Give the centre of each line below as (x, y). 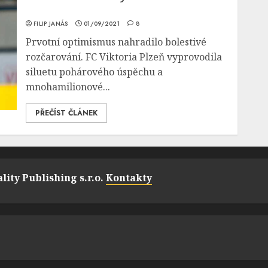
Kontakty (129, 178)
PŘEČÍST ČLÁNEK (67, 113)
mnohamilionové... (68, 87)
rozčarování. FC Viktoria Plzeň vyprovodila (124, 57)
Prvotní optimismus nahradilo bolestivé (116, 42)
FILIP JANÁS (51, 24)
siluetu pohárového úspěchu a (95, 72)
